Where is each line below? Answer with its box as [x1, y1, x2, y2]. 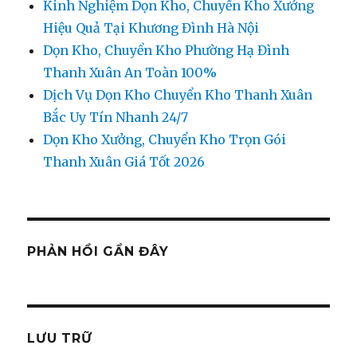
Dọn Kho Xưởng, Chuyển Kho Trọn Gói [43, 131, 287, 147]
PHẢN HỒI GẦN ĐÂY [27, 243, 169, 259]
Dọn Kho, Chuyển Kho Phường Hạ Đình [43, 41, 290, 58]
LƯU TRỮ [27, 330, 92, 346]
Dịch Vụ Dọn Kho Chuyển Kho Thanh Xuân [43, 86, 313, 103]
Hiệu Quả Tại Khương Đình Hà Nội [43, 19, 260, 36]
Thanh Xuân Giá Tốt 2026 [43, 153, 206, 170]
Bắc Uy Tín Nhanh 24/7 [43, 108, 189, 125]
